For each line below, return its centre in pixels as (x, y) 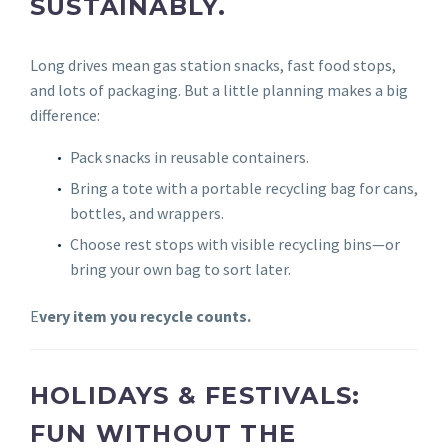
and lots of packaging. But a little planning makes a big (219, 89)
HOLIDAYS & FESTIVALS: (195, 396)
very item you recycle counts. (145, 316)
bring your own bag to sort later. (180, 269)
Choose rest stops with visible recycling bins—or (235, 244)
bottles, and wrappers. (147, 213)
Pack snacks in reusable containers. (189, 157)
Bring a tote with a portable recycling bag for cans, (244, 188)
